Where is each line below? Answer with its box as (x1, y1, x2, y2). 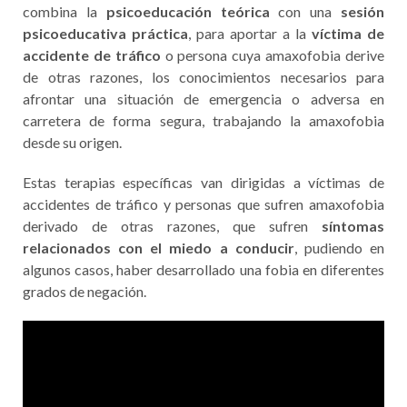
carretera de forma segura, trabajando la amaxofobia (23, 111, 384, 129)
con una (269, 2, 342, 20)
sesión (341, 2, 385, 20)
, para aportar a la (188, 24, 312, 42)
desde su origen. (23, 133, 122, 151)
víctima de (312, 24, 384, 42)
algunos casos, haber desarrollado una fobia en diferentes (23, 260, 384, 278)
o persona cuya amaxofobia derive (160, 45, 385, 64)
